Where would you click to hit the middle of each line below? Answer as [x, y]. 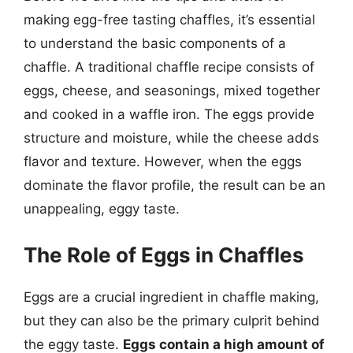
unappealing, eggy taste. [102, 209]
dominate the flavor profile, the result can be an [175, 185]
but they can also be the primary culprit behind [172, 320]
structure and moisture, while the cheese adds [171, 138]
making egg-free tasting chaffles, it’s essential [169, 20]
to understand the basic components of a [155, 43]
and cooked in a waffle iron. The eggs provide [169, 114]
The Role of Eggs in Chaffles [164, 255]
